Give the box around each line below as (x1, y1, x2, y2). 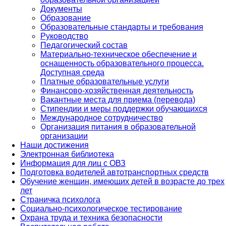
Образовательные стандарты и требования (40, 22, 203, 31)
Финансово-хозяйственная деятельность (40, 86, 193, 95)
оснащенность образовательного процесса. (40, 59, 204, 68)
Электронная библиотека (20, 149, 114, 158)
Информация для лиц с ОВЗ (20, 158, 126, 167)
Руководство (40, 31, 88, 40)
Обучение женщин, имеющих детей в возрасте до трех (20, 177, 224, 186)
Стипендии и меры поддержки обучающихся (40, 104, 207, 113)
